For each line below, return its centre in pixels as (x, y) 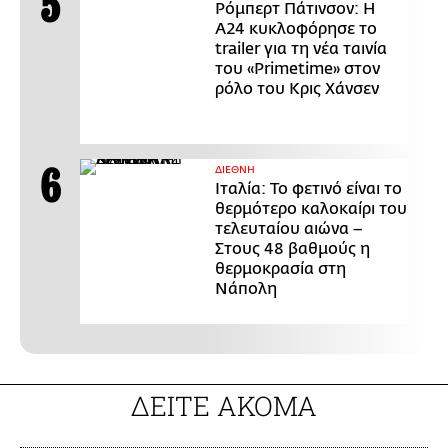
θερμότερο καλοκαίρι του (311, 208)
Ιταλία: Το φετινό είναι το (308, 188)
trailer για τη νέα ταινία (301, 48)
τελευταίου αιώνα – (289, 228)
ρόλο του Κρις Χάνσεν (297, 88)
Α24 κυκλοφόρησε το (296, 28)
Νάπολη (246, 288)
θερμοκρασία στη (280, 268)
